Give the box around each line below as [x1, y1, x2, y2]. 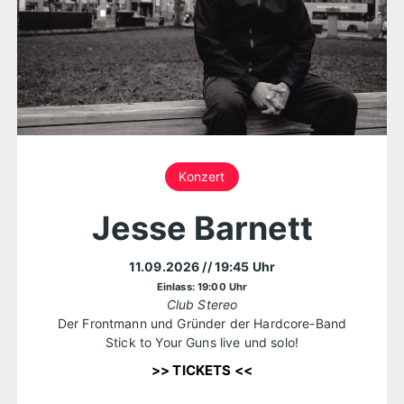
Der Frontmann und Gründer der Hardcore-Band [57, 315, 347, 331]
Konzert [179, 168, 225, 184]
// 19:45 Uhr [202, 258, 276, 274]
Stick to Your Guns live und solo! [106, 334, 298, 350]
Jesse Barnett [91, 207, 313, 248]
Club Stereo [166, 296, 238, 312]
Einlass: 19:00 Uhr [156, 280, 248, 293]
